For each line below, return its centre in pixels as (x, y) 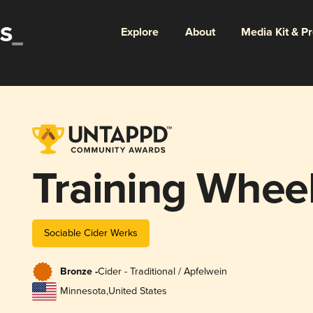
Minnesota (83, 291)
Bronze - (79, 272)
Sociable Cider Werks (90, 233)
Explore (139, 32)
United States (137, 291)
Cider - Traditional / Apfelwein (162, 272)
